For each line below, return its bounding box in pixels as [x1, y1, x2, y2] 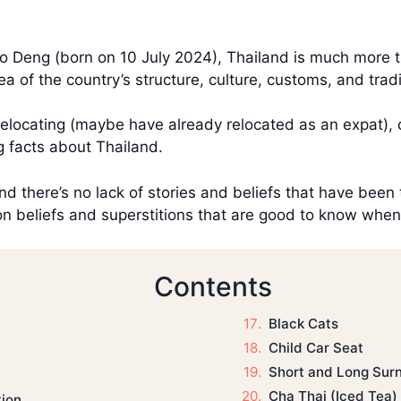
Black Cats [268, 315, 338, 333]
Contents [153, 270, 272, 303]
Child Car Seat [268, 338, 363, 356]
